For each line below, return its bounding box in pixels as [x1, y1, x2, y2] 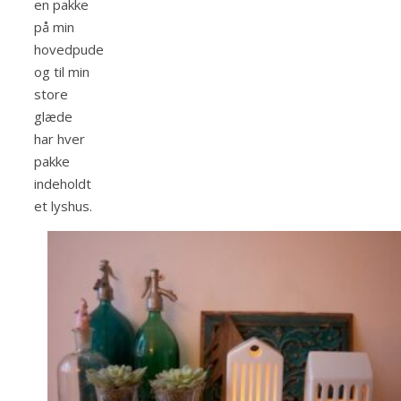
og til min [34, 63, 90, 81]
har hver [34, 130, 85, 149]
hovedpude [34, 40, 104, 59]
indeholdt [34, 175, 91, 193]
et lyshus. [34, 197, 92, 216]
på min [34, 18, 74, 37]
